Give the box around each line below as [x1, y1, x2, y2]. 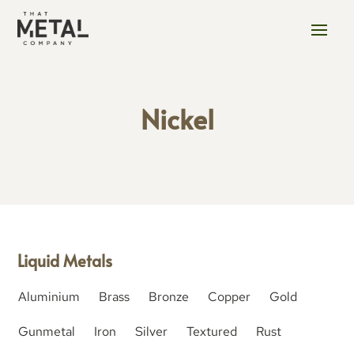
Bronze [149, 288, 190, 305]
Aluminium [18, 288, 81, 305]
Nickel [140, 100, 214, 137]
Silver [135, 323, 168, 340]
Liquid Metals [17, 250, 113, 272]
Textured [186, 323, 238, 340]
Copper [208, 288, 251, 305]
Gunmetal [18, 323, 76, 340]
